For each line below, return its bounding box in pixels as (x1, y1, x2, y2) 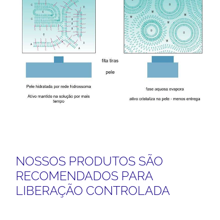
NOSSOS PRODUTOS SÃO (16, 154, 163, 169)
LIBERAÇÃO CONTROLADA (16, 183, 170, 198)
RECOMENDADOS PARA (16, 168, 153, 184)
